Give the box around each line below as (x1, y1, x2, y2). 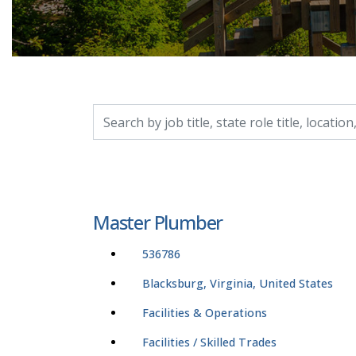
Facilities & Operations (142, 305, 267, 321)
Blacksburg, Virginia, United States (142, 276, 333, 292)
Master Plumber (93, 209, 223, 236)
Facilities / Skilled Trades (142, 335, 277, 350)
